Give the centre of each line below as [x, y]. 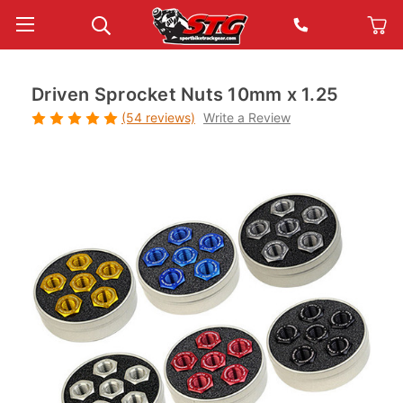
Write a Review [246, 117]
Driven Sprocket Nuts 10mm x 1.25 [185, 94]
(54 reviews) [158, 117]
